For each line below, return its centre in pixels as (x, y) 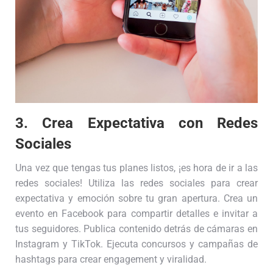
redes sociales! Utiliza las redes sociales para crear (136, 183)
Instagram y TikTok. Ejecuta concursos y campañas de (136, 244)
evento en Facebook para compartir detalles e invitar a (136, 213)
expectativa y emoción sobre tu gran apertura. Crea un (136, 198)
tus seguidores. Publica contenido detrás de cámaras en (136, 229)
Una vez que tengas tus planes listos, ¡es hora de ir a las (136, 168)
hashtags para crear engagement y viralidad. (111, 259)
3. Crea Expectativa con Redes (136, 123)
